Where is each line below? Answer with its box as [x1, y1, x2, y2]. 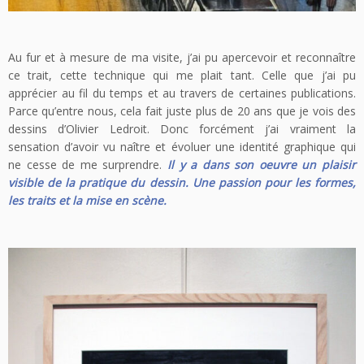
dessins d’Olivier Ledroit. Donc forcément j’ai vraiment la [8, 121, 356, 137]
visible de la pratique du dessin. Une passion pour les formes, [8, 175, 356, 191]
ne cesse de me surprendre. [8, 157, 167, 173]
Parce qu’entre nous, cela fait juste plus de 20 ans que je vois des [8, 103, 356, 119]
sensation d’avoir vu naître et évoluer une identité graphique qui [8, 139, 356, 155]
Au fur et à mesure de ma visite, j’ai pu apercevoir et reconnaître [8, 50, 356, 66]
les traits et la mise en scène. [8, 193, 167, 209]
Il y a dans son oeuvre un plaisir [167, 157, 357, 173]
